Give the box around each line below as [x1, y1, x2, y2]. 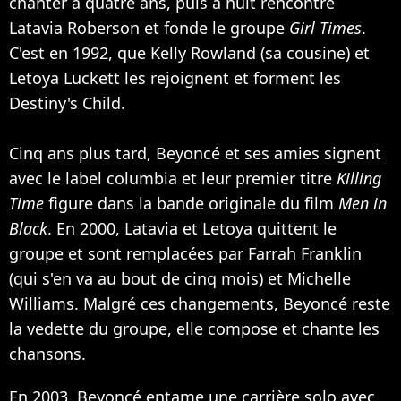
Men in [338, 192, 387, 214]
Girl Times [289, 16, 362, 38]
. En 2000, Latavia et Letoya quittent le [47, 217, 337, 239]
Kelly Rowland [150, 41, 256, 64]
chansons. [9, 342, 86, 364]
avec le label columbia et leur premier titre [9, 166, 337, 189]
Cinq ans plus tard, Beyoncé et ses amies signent [9, 141, 381, 164]
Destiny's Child [9, 91, 121, 114]
